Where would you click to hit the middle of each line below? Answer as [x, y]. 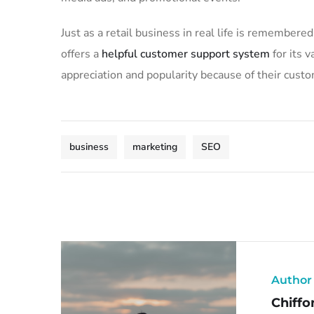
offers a [81, 54]
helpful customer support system [186, 54]
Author [292, 280]
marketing [155, 147]
